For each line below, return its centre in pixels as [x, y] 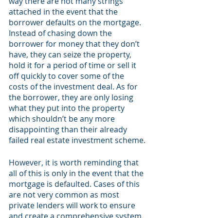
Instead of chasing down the [61, 33]
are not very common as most [65, 195]
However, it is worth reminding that [75, 163]
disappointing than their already [69, 129]
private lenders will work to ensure [73, 205]
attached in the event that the [64, 12]
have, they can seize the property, [71, 54]
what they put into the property [68, 108]
